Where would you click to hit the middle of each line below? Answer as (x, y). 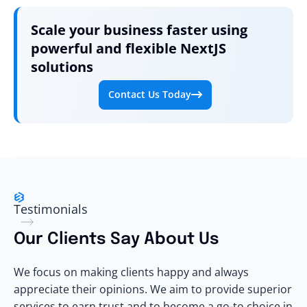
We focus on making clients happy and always (131, 272)
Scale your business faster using (139, 29)
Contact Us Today (150, 95)
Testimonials (51, 209)
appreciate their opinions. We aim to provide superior (153, 290)
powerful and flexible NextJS (128, 48)
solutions (62, 66)
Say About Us (163, 240)
